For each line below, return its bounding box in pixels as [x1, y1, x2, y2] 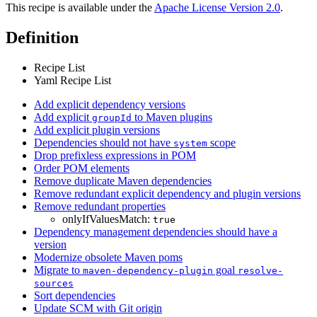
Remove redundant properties [34, 200, 166, 213]
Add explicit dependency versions [34, 98, 185, 111]
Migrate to [34, 264, 83, 277]
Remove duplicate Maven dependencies [34, 175, 212, 188]
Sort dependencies [34, 289, 115, 302]
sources [34, 278, 74, 289]
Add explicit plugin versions [34, 124, 160, 137]
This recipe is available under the [6, 1, 154, 14]
